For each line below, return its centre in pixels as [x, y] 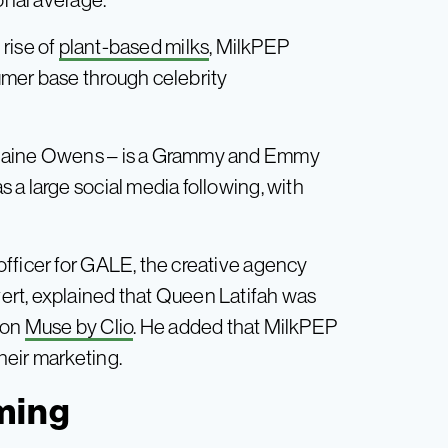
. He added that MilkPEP [235, 326]
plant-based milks [134, 46]
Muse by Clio [79, 326]
